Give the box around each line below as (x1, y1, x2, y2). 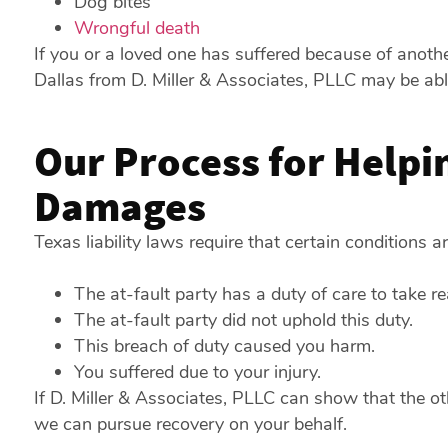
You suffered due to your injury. (73, 360, 321, 384)
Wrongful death (73, 16, 200, 40)
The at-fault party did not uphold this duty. (73, 308, 413, 332)
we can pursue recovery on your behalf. (33, 412, 347, 436)
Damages (33, 180, 206, 232)
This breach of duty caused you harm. (73, 334, 375, 358)
